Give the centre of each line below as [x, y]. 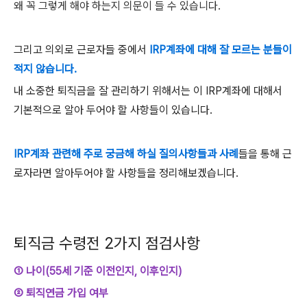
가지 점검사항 [157, 243]
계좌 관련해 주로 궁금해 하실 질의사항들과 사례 [134, 154]
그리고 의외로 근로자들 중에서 [82, 50]
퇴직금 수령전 [59, 243]
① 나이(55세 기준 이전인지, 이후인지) [98, 271]
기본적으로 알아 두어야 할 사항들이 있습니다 [112, 110]
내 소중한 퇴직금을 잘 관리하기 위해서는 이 [110, 91]
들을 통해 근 [265, 154]
